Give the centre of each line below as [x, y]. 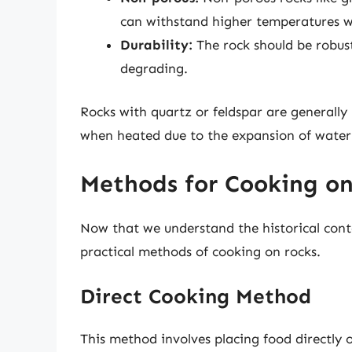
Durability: [156, 44]
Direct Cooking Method [196, 297]
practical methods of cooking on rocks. [200, 251]
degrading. [154, 68]
